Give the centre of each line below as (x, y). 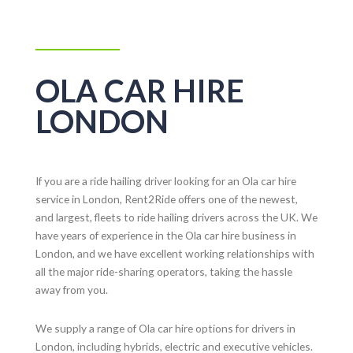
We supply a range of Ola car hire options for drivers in (165, 329)
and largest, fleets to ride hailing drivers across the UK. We (176, 217)
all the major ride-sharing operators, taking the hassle (163, 272)
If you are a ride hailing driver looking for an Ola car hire (165, 181)
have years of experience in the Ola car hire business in (165, 236)
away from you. (71, 290)
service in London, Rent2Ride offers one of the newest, (166, 199)
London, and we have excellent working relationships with (175, 254)
